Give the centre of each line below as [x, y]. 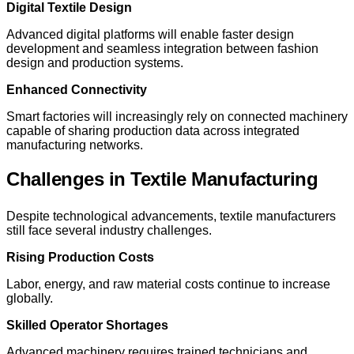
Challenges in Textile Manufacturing [162, 179]
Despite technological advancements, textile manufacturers [171, 216]
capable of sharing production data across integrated [153, 130]
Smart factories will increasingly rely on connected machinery [177, 116]
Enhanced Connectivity [77, 89]
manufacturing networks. [75, 145]
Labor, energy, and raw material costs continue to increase [168, 284]
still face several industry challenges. [109, 230]
